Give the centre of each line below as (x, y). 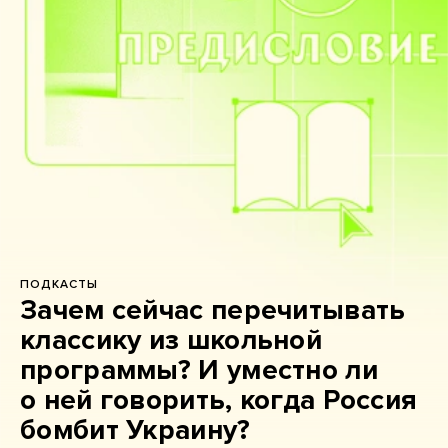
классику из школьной (171, 340)
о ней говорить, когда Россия (219, 400)
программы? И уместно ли (199, 370)
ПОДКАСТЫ (59, 284)
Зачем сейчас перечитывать (213, 310)
